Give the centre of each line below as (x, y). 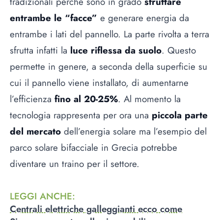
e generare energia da (143, 18)
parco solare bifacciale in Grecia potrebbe (94, 147)
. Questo (179, 50)
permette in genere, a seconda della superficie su (109, 66)
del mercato (35, 131)
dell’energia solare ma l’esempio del (134, 131)
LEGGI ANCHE (41, 196)
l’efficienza (32, 99)
